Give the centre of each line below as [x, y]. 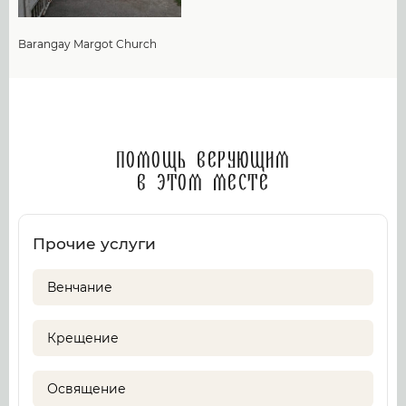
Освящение [87, 389]
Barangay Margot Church [87, 44]
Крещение [83, 338]
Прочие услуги [94, 244]
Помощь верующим [203, 161]
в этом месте [203, 184]
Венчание [80, 287]
